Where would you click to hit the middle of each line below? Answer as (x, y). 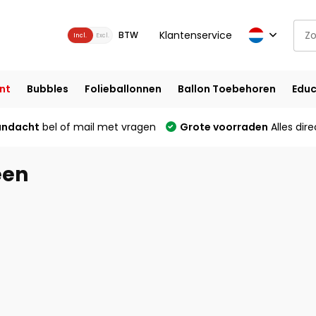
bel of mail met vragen (97, 127)
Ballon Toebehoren (226, 89)
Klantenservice (195, 35)
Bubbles (47, 89)
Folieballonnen (123, 89)
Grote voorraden (224, 127)
